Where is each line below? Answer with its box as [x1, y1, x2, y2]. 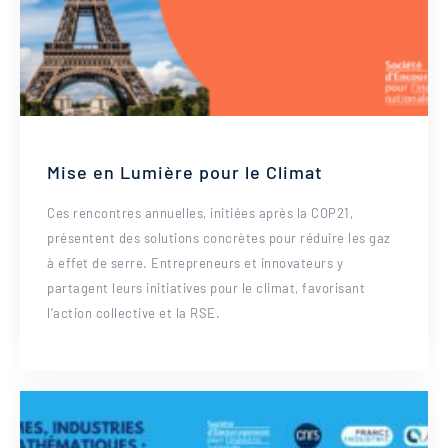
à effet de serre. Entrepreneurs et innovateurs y [47, 255, 343, 271]
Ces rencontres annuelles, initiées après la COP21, [47, 205, 353, 221]
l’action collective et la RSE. [47, 305, 220, 321]
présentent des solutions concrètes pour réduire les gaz [47, 230, 391, 246]
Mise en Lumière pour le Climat [47, 161, 323, 183]
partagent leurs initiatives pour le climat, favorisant [47, 280, 365, 296]
